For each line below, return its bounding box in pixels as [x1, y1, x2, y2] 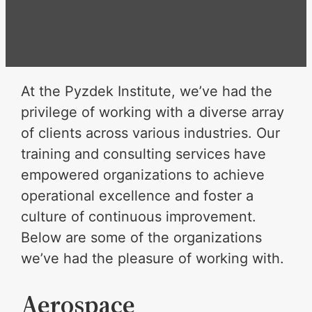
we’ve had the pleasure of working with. [21, 250, 285, 267]
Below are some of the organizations [21, 229, 263, 246]
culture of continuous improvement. [21, 208, 257, 225]
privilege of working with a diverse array [21, 104, 285, 120]
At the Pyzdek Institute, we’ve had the [21, 83, 273, 100]
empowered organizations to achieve [21, 166, 265, 183]
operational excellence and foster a [21, 187, 254, 204]
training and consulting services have [21, 146, 267, 162]
